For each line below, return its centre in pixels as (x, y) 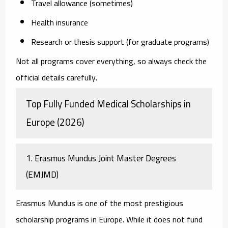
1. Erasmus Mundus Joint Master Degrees (101, 158)
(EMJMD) (42, 174)
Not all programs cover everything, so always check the (111, 61)
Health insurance (60, 22)
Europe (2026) (55, 122)
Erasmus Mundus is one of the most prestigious (100, 203)
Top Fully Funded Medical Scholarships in (109, 104)
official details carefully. (57, 77)
